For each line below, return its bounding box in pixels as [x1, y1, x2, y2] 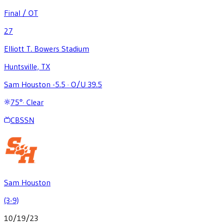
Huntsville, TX [4, 61, 50, 71]
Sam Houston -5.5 [4, 79, 65, 89]
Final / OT [4, 7, 38, 18]
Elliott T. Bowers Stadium [4, 43, 89, 54]
